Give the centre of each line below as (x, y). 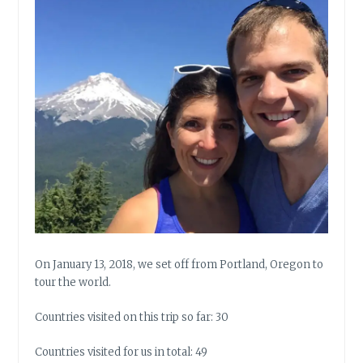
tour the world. (73, 283)
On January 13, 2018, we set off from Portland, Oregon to (179, 265)
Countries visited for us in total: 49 (122, 352)
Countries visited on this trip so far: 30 (132, 317)
